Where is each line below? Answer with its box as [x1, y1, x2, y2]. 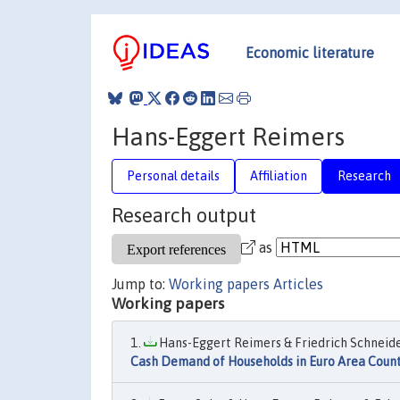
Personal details [127, 168, 220, 183]
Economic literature [246, 44, 374, 61]
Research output [112, 204, 256, 227]
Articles [273, 276, 323, 292]
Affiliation [250, 168, 307, 183]
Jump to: [112, 276, 169, 292]
